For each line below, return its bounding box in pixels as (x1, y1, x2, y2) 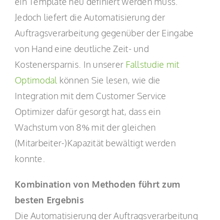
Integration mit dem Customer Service (14, 90, 166, 101)
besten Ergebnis (14, 194, 84, 205)
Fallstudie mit (125, 59, 180, 70)
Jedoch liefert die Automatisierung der (14, 12, 165, 23)
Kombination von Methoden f (14, 179, 142, 190)
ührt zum (142, 179, 181, 190)
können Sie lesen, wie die (57, 75, 161, 85)
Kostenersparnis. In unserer (14, 59, 126, 70)
